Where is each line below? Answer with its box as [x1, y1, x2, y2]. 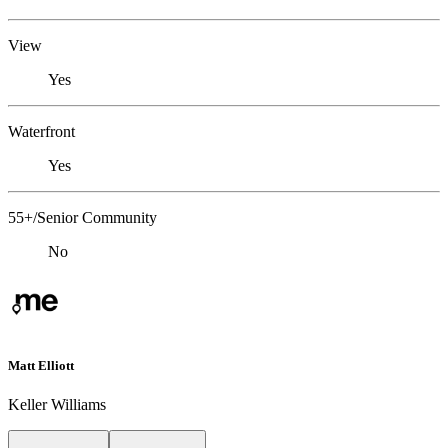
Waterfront [8, 123, 75, 141]
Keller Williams [8, 395, 106, 413]
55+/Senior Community [8, 209, 157, 227]
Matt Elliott [8, 357, 74, 373]
